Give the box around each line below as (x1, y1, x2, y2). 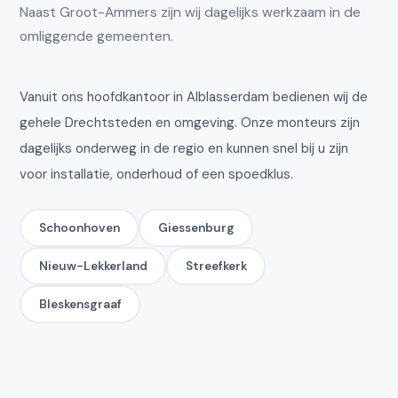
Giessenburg (157, 219, 235, 235)
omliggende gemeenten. (20, 28, 174, 45)
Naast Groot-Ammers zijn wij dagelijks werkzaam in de (20, 4, 362, 21)
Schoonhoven (38, 219, 120, 235)
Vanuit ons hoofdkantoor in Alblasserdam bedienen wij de (20, 88, 369, 106)
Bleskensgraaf (38, 296, 122, 312)
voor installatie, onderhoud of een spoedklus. (20, 165, 294, 183)
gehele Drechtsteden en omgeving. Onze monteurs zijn (20, 114, 361, 131)
